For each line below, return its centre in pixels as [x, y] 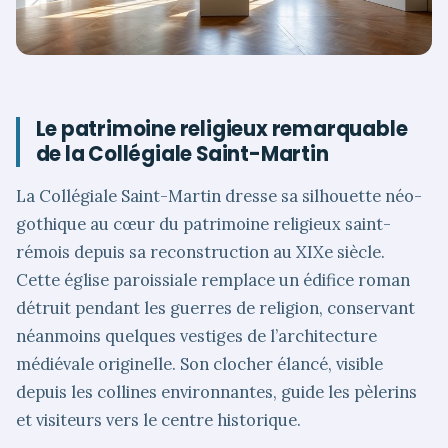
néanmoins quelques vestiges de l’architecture [196, 336]
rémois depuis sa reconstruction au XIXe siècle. [200, 252]
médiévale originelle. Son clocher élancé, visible [199, 364]
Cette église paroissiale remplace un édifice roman [213, 280]
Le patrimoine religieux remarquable [221, 128]
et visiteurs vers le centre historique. [158, 420]
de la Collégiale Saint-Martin [182, 153]
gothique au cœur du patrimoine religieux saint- [203, 224]
